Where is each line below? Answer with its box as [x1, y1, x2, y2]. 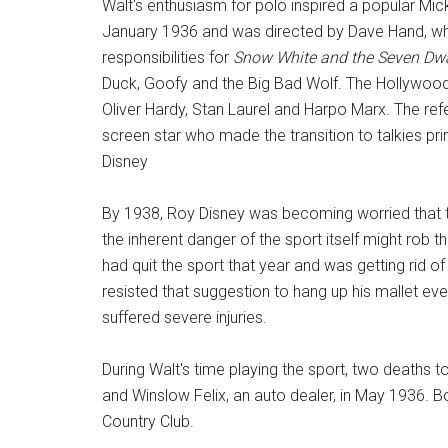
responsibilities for [102, 47, 233, 67]
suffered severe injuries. [102, 307, 267, 327]
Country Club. [102, 411, 194, 431]
